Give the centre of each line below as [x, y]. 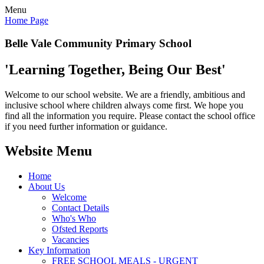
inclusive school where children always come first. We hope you [124, 105]
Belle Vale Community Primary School [98, 43]
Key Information [59, 250]
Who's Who [74, 219]
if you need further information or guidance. [86, 126]
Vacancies [70, 240]
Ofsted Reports [80, 229]
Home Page [27, 20]
